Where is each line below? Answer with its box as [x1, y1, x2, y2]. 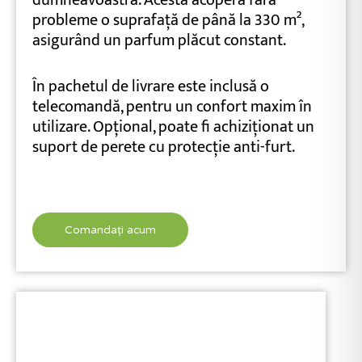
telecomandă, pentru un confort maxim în [32, 92, 312, 120]
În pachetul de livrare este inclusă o [32, 72, 269, 100]
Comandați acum [65, 222, 156, 237]
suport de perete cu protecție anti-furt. [32, 133, 295, 161]
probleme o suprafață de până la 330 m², [32, 6, 304, 34]
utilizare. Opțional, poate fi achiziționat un [32, 112, 314, 141]
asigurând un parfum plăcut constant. [32, 26, 289, 54]
